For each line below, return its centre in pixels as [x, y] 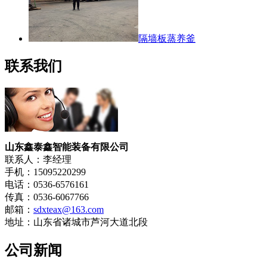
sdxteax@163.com [69, 210]
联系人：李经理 [38, 160]
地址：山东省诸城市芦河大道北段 [76, 222]
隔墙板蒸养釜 [167, 38]
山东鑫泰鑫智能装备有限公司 [67, 147]
